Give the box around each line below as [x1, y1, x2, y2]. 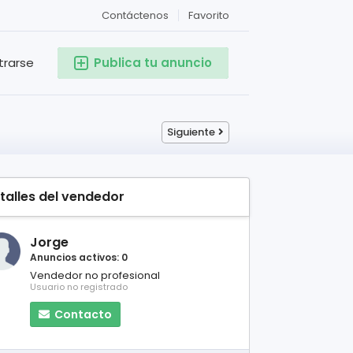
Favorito [188, 8, 229, 23]
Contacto [54, 307, 112, 322]
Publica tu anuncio [94, 54, 212, 71]
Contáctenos [102, 8, 169, 23]
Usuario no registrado [30, 281, 128, 293]
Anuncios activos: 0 [30, 251, 128, 264]
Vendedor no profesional [30, 268, 160, 283]
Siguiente [167, 124, 215, 139]
